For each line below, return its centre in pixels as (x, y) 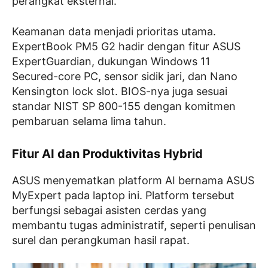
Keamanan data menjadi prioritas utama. (114, 31)
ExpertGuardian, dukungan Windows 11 (111, 61)
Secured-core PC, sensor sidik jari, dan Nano (125, 76)
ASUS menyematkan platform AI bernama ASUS (133, 180)
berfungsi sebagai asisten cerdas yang (109, 210)
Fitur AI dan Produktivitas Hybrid (107, 154)
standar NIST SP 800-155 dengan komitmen (124, 106)
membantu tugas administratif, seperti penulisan (134, 225)
